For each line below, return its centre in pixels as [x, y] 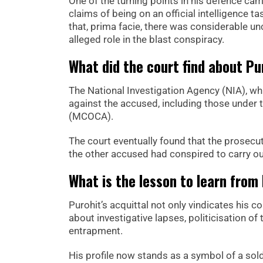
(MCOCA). [91, 116]
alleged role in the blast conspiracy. [146, 39]
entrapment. [96, 230]
